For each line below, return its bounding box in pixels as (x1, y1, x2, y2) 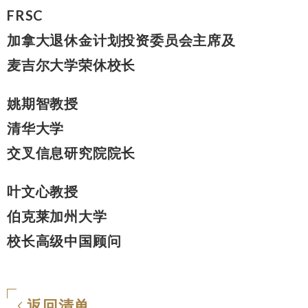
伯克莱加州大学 (7, 207, 107, 224)
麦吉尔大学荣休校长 (7, 56, 136, 73)
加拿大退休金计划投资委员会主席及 (7, 31, 236, 48)
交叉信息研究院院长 (7, 144, 136, 161)
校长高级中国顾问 (7, 232, 122, 249)
